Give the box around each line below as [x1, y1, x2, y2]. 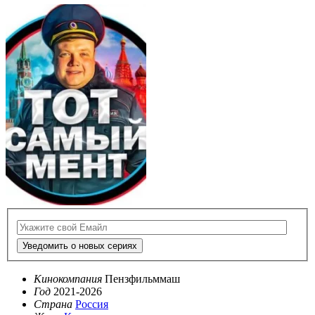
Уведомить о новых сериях [22, 240, 137, 252]
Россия [75, 298, 108, 311]
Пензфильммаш [105, 273, 180, 285]
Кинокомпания [34, 273, 102, 285]
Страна [34, 298, 72, 311]
